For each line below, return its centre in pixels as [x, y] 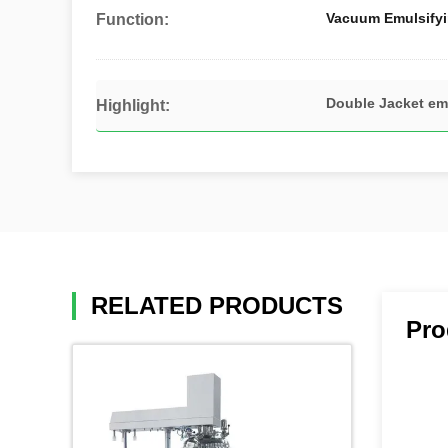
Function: [132, 19]
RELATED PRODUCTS [217, 305]
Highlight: [133, 105]
